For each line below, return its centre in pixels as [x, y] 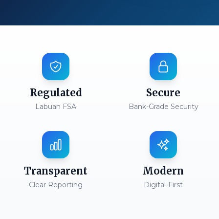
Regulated [56, 93]
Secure [163, 93]
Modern [163, 171]
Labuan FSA [56, 107]
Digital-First [163, 185]
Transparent [56, 171]
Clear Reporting [56, 185]
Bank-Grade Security [163, 107]
